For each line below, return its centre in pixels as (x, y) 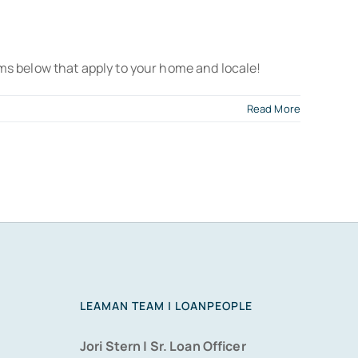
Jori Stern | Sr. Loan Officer (163, 346)
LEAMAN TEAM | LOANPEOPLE (166, 306)
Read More (273, 109)
